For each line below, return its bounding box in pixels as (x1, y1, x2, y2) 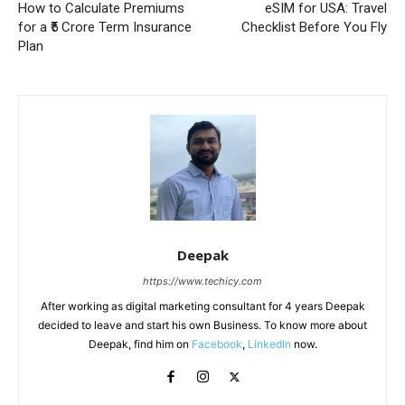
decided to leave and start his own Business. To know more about (38, 318, 367, 333)
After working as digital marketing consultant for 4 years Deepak (40, 299, 365, 314)
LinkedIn (247, 337, 291, 352)
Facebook (191, 337, 242, 352)
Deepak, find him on (88, 337, 192, 352)
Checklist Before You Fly (240, 19, 387, 36)
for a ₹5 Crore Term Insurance (18, 19, 192, 36)
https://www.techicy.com (143, 275, 262, 288)
